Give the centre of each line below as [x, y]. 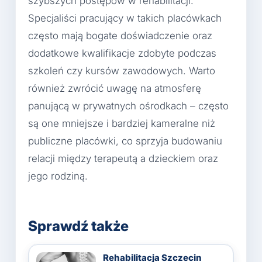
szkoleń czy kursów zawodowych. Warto [122, 71]
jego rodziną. [58, 176]
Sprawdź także [78, 226]
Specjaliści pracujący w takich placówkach [125, 18]
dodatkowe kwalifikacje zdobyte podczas [122, 54]
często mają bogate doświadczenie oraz [120, 36]
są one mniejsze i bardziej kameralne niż [122, 124]
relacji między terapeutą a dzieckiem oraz [123, 159]
